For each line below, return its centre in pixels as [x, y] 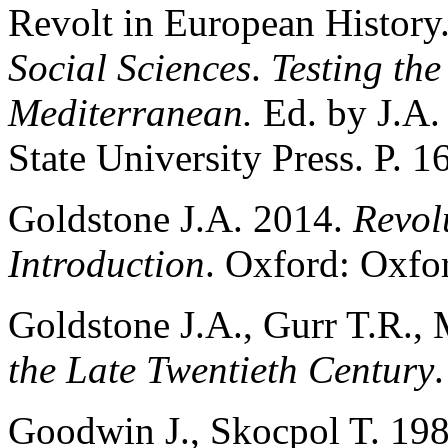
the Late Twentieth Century [221, 369]
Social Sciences [129, 67]
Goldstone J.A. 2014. [180, 218]
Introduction [106, 263]
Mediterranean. [135, 112]
